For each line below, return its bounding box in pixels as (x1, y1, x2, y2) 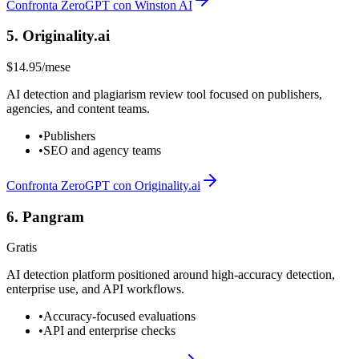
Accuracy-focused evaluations (43, 309, 196, 324)
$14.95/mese (6, 59, 71, 74)
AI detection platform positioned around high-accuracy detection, (6, 268, 335, 282)
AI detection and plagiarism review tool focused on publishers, (6, 87, 322, 101)
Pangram (22, 208, 84, 225)
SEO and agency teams (43, 143, 161, 157)
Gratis (6, 240, 37, 255)
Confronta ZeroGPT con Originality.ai (6, 178, 200, 192)
